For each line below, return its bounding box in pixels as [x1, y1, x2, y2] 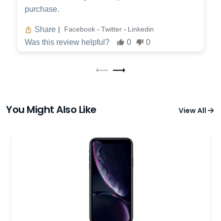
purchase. [25, 4, 59, 13]
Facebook [64, 25, 97, 34]
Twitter [101, 25, 124, 34]
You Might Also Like [6, 102, 97, 116]
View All [179, 105, 208, 115]
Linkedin [128, 25, 154, 34]
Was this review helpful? [25, 37, 110, 46]
